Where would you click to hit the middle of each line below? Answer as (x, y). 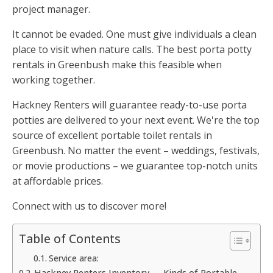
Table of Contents (70, 239)
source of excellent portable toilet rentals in (112, 136)
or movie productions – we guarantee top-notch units (135, 166)
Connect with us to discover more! (89, 206)
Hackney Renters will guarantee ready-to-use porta (129, 105)
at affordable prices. (58, 181)
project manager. (51, 9)
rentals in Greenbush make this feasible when (117, 65)
